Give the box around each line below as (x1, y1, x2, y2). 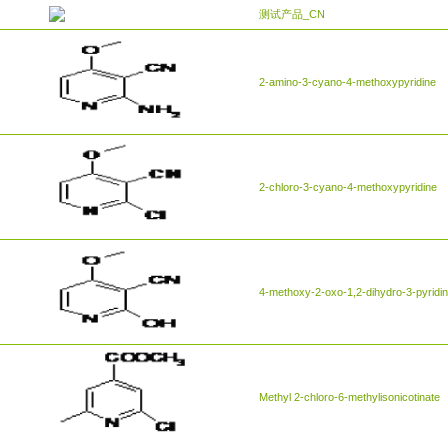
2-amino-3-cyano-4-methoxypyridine (259, 75, 436, 88)
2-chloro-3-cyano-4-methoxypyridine (259, 180, 437, 193)
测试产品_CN (259, 7, 325, 20)
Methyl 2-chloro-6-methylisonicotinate (259, 390, 440, 403)
